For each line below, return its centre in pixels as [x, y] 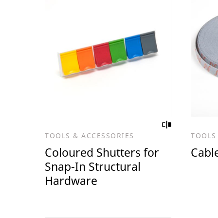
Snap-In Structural [93, 166]
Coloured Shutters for [102, 152]
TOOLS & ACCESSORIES [90, 135]
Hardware [71, 180]
